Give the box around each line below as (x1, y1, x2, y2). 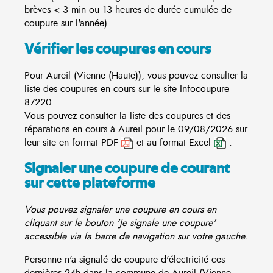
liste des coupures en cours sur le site (24, 82, 180, 96)
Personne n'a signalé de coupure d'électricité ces (24, 252, 225, 266)
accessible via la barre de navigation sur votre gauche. (24, 229, 247, 243)
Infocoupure (180, 82, 229, 96)
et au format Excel (133, 135, 214, 149)
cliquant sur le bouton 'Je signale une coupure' (24, 216, 216, 230)
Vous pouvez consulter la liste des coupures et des (24, 108, 230, 122)
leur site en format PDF (24, 135, 121, 149)
